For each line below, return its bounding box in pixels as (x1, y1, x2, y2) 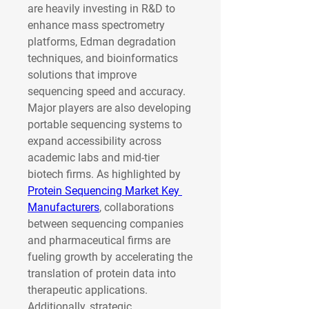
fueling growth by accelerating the (28, 250, 192, 263)
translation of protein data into (28, 267, 176, 280)
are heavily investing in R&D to (28, 2, 175, 15)
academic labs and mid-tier (28, 151, 159, 164)
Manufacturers (28, 201, 99, 214)
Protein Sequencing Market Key (28, 184, 179, 197)
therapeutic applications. (28, 283, 148, 297)
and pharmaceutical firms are (28, 234, 170, 247)
